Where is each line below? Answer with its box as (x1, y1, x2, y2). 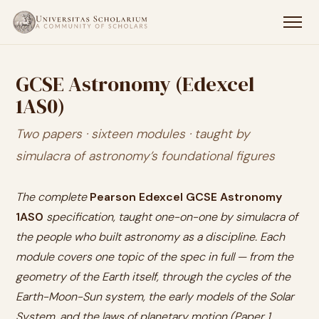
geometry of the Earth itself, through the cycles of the (16, 269, 291, 284)
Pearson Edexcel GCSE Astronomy (90, 189, 282, 204)
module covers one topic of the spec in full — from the (16, 249, 293, 264)
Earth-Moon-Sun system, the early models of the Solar (16, 289, 294, 304)
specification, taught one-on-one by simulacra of (43, 209, 298, 224)
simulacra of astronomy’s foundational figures (16, 148, 275, 164)
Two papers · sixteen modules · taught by (16, 126, 250, 142)
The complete (16, 189, 90, 204)
